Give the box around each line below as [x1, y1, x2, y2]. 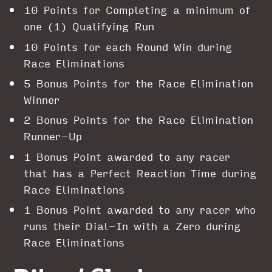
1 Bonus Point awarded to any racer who [24, 202, 256, 219]
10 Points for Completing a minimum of [24, 2, 251, 19]
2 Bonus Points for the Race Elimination [24, 112, 254, 129]
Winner [24, 91, 60, 108]
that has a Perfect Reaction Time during [24, 165, 257, 182]
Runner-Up [24, 128, 83, 145]
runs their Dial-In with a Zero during [24, 218, 242, 235]
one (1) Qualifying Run [24, 18, 155, 35]
